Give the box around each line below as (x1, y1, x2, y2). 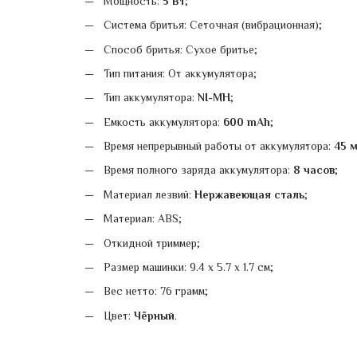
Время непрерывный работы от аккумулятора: (103, 139, 334, 153)
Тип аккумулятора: (103, 91, 198, 104)
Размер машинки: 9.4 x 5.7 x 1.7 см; (103, 261, 273, 274)
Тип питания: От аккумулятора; (103, 66, 257, 80)
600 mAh (222, 115, 270, 128)
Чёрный (133, 308, 175, 322)
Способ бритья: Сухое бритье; (103, 42, 257, 56)
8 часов (292, 163, 335, 177)
